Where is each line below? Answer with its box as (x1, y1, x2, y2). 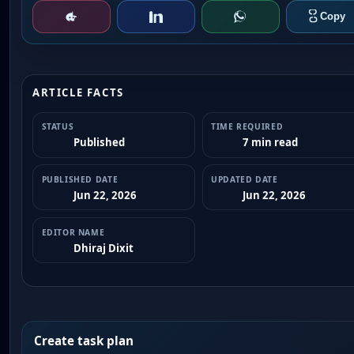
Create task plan (33, 333, 134, 349)
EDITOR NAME (41, 226, 105, 238)
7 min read (243, 135, 299, 150)
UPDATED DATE (211, 173, 278, 185)
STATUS (41, 121, 74, 133)
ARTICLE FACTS (32, 85, 124, 100)
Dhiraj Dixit (73, 240, 134, 255)
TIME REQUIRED (211, 121, 284, 133)
